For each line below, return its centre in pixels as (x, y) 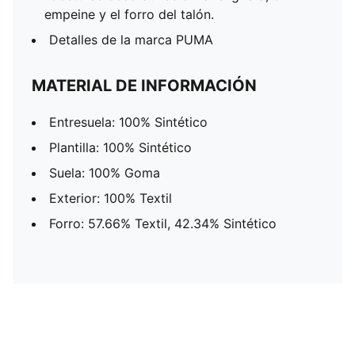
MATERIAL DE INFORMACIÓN (144, 86)
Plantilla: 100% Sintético (120, 147)
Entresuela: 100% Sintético (128, 122)
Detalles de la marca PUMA (131, 40)
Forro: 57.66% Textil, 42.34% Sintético (163, 223)
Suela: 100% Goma (105, 173)
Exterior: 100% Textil (111, 198)
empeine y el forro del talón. (129, 14)
